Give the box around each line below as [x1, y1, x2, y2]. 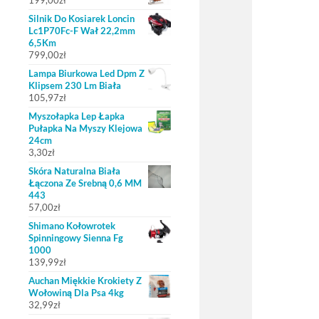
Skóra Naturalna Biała [28, 165, 120, 177]
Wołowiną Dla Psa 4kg [28, 287, 124, 298]
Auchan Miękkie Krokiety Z [28, 275, 142, 286]
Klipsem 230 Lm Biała [28, 80, 121, 91]
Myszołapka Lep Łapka [28, 110, 125, 122]
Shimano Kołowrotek [28, 220, 115, 231]
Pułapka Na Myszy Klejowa [28, 122, 142, 134]
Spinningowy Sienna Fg [28, 232, 123, 244]
